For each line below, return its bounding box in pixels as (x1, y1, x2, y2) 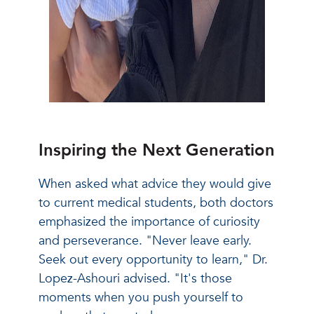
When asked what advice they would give (39, 175, 271, 193)
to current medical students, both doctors (39, 193, 273, 212)
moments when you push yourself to (39, 288, 243, 306)
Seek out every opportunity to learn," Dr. (39, 250, 268, 268)
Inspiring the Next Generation (39, 138, 275, 162)
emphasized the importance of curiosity (39, 212, 260, 231)
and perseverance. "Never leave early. (39, 231, 252, 250)
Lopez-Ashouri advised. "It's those (39, 269, 232, 287)
